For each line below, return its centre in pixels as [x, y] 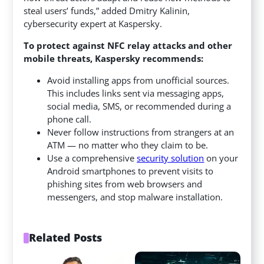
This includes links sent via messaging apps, [136, 93]
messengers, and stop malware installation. [135, 197]
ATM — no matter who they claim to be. [128, 145]
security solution [171, 158]
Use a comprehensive [92, 158]
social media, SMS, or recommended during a [139, 106]
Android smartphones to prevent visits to [131, 171]
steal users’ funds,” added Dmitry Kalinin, [107, 11]
